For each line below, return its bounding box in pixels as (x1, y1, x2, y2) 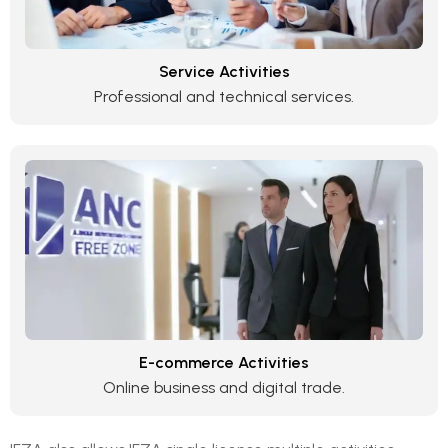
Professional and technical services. (94, 86, 354, 106)
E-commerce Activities (139, 352, 309, 372)
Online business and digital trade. (103, 377, 345, 397)
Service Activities (158, 61, 290, 81)
